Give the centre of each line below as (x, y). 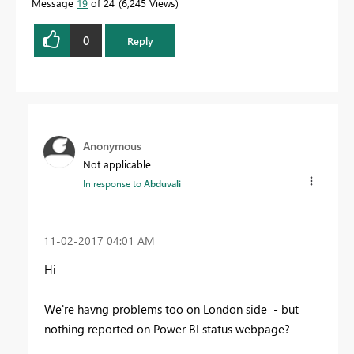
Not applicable (117, 164)
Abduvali (162, 184)
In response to (113, 184)
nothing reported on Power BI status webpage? (167, 328)
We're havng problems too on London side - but (171, 309)
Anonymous (112, 146)
